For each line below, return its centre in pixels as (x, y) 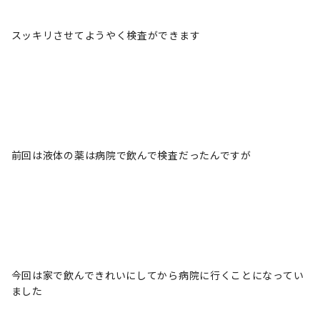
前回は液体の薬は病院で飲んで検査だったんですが (131, 155)
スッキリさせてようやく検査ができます (106, 35)
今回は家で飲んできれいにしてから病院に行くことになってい (157, 275)
